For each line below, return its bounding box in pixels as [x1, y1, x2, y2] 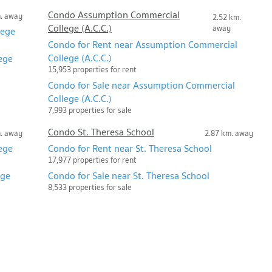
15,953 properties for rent [48, 63, 137, 76]
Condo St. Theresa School [48, 124, 154, 140]
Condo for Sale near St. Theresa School [48, 168, 209, 184]
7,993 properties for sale [48, 104, 132, 117]
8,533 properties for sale [48, 181, 132, 194]
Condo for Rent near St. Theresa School [48, 140, 212, 157]
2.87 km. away [205, 126, 253, 140]
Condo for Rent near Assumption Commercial [48, 36, 237, 53]
